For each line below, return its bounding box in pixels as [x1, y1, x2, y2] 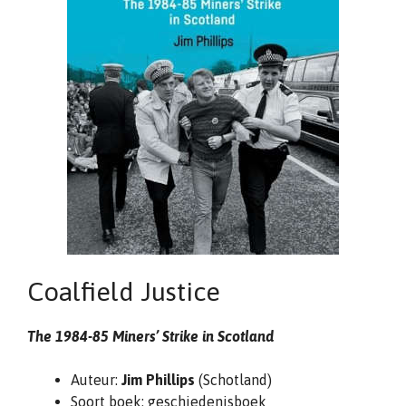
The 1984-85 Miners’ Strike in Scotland [27, 328, 274, 344]
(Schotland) [195, 372, 272, 388]
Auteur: [71, 372, 121, 388]
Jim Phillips [121, 372, 195, 388]
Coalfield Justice [27, 276, 220, 306]
